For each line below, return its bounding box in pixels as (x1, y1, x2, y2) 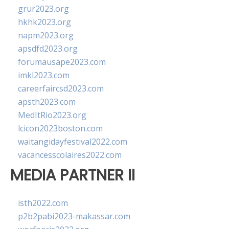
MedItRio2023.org (18, 109, 86, 121)
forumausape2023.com (18, 56, 106, 67)
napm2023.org (18, 30, 74, 41)
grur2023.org (18, 3, 69, 14)
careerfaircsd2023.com (18, 83, 104, 94)
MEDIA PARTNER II (10, 164, 135, 186)
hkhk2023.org (18, 16, 71, 28)
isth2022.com (18, 197, 68, 209)
